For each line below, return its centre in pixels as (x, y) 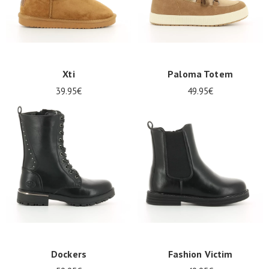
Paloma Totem (200, 74)
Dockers (69, 254)
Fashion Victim (200, 254)
